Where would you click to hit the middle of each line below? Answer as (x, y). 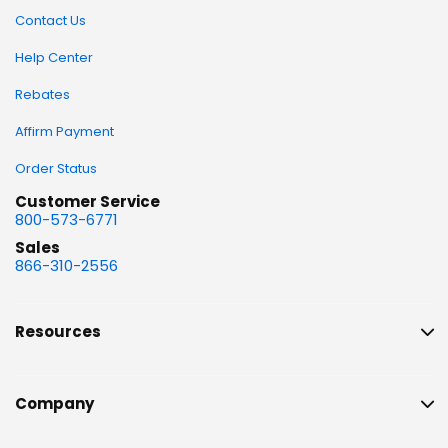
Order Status (56, 168)
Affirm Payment (64, 131)
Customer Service (87, 201)
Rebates (42, 94)
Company (54, 404)
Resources (58, 331)
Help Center (54, 57)
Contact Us (50, 20)
